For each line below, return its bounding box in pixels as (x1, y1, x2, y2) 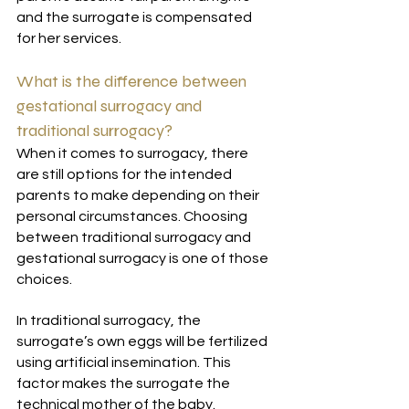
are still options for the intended (16, 167, 235, 182)
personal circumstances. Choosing (16, 209, 250, 224)
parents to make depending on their (16, 188, 262, 203)
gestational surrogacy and (16, 96, 206, 116)
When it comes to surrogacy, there (16, 146, 251, 161)
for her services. (16, 31, 121, 46)
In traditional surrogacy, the (16, 313, 204, 328)
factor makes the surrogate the (16, 376, 233, 391)
